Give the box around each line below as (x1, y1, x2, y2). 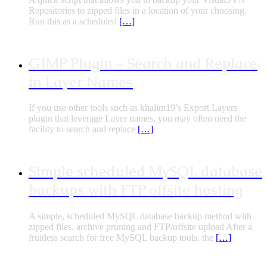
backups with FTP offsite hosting (29, 181, 243, 200)
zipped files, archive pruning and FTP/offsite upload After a (29, 222, 252, 232)
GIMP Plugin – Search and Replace (29, 54, 257, 73)
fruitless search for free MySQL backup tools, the (29, 232, 216, 243)
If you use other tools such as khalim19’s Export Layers (29, 103, 237, 113)
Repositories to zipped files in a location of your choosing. (29, 5, 247, 15)
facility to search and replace (29, 124, 138, 135)
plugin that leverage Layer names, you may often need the (29, 113, 246, 124)
